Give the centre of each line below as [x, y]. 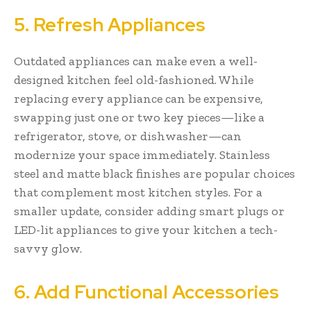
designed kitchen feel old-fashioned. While [134, 79]
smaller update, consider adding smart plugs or [149, 211]
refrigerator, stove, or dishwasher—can [128, 136]
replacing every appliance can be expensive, [138, 98]
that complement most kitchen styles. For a [138, 192]
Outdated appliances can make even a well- [136, 61]
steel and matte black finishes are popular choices [154, 173]
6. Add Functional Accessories [146, 292]
